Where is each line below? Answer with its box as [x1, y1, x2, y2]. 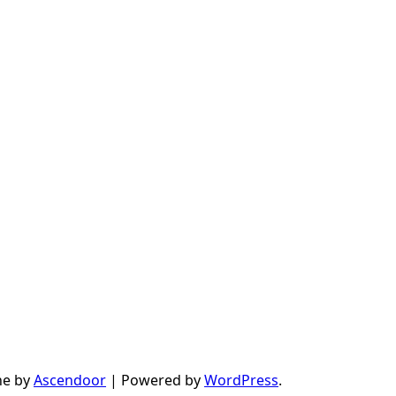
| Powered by [106, 370, 204, 391]
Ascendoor [34, 370, 106, 391]
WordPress [204, 370, 278, 391]
